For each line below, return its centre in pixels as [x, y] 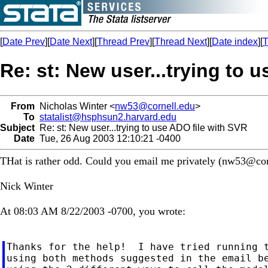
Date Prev [24, 42]
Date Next [71, 42]
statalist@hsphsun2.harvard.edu [108, 117]
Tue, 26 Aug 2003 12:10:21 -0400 [108, 138]
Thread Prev [123, 42]
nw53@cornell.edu [155, 106]
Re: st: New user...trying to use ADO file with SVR [141, 127]
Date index [235, 42]
